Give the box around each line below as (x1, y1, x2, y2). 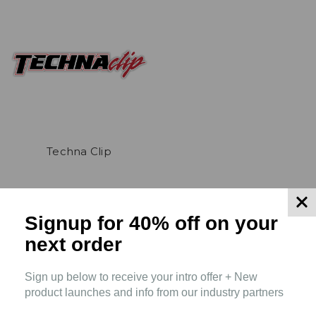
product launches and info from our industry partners (25, 286, 284, 299)
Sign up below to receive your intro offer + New (25, 271, 257, 284)
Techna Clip (47, 144, 111, 158)
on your (205, 212, 278, 235)
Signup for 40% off (25, 212, 205, 235)
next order (25, 233, 122, 256)
